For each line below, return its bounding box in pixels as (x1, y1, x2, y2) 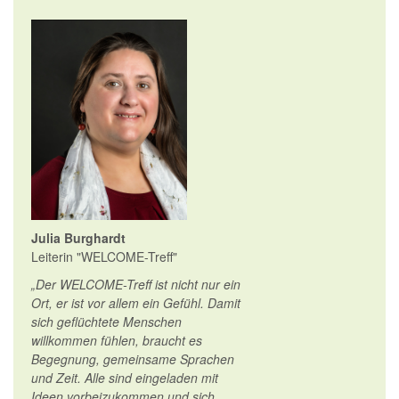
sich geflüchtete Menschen (31, 313, 182, 330)
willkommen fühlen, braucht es (31, 331, 202, 349)
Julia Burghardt (31, 229, 126, 247)
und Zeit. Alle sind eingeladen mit (31, 369, 218, 387)
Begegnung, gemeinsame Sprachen (31, 350, 234, 368)
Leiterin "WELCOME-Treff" (31, 248, 177, 265)
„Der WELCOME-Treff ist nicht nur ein (31, 275, 240, 293)
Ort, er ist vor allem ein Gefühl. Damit (31, 294, 240, 312)
